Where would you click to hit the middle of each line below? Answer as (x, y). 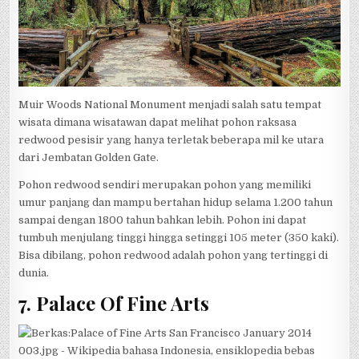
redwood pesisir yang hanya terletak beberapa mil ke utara (171, 139)
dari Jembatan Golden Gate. (89, 157)
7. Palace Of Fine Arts (114, 303)
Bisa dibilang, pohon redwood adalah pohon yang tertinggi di (173, 255)
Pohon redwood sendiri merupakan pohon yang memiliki (165, 184)
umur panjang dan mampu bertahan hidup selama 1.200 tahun (176, 202)
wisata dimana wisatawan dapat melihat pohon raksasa (158, 122)
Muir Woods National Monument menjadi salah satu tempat (170, 104)
